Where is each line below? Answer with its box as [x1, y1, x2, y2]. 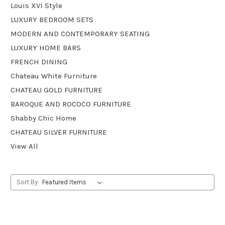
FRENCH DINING [11, 57, 67, 66]
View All [11, 141, 38, 151]
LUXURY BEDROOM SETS [11, 15, 93, 24]
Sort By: [16, 178, 39, 186]
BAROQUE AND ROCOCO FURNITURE [11, 99, 131, 108]
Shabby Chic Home [11, 113, 76, 123]
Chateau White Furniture [11, 71, 97, 80]
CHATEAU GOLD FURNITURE [11, 85, 102, 94]
